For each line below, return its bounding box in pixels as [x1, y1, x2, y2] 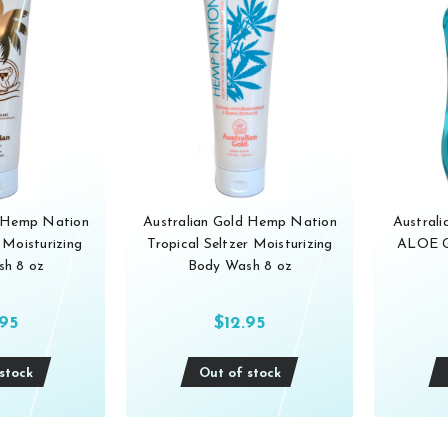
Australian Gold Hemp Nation [143, 215, 337, 231]
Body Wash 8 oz [187, 259, 293, 275]
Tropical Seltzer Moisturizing [147, 237, 333, 253]
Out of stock [198, 367, 281, 381]
